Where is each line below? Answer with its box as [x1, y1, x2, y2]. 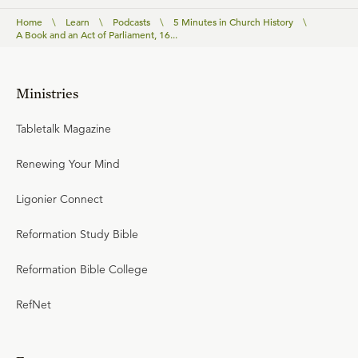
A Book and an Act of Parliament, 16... [16, 28, 177, 41]
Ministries [16, 85, 78, 101]
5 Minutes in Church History [173, 15, 293, 28]
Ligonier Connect [16, 192, 103, 206]
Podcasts [113, 15, 150, 28]
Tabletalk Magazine [16, 121, 111, 136]
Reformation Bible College [16, 262, 148, 276]
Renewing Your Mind [16, 157, 120, 171]
